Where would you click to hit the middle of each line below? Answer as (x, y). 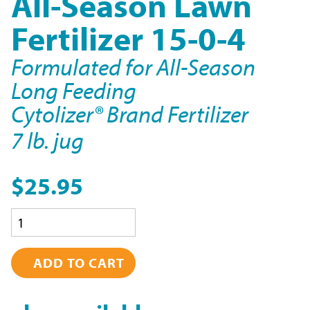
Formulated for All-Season (133, 67)
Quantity (37, 211)
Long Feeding (74, 90)
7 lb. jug (47, 140)
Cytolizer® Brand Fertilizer (130, 114)
